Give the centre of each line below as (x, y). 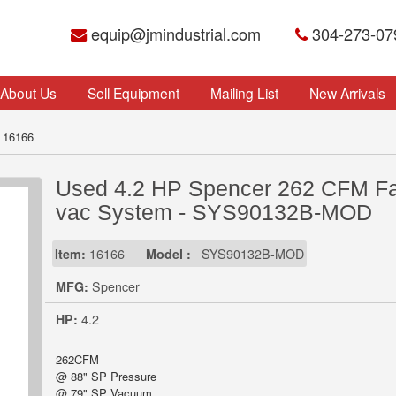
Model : (167, 254)
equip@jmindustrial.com (174, 34)
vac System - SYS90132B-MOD (214, 213)
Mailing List (244, 93)
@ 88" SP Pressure (106, 376)
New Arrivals (347, 93)
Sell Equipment (133, 93)
